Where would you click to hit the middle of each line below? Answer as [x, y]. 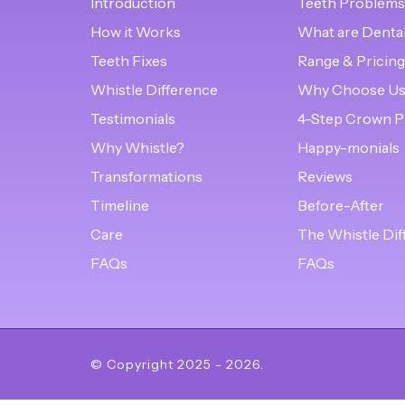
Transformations [146, 176]
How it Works [136, 31]
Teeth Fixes [129, 60]
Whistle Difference [154, 89]
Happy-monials [348, 147]
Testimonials [133, 118]
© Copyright [134, 364]
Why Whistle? [137, 147]
